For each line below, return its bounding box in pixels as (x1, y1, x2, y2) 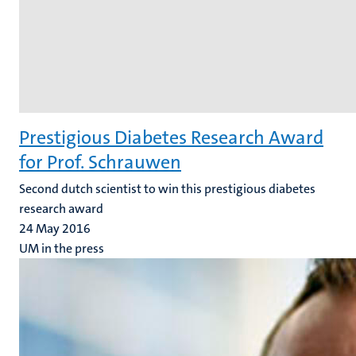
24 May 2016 (19, 220, 91, 237)
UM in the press (19, 240, 104, 257)
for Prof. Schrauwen (19, 149, 181, 175)
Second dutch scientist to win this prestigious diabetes (19, 180, 315, 197)
